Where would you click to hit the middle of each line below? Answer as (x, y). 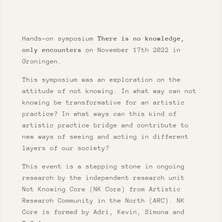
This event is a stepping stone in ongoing (103, 166)
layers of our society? (66, 148)
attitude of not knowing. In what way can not (109, 91)
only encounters (52, 50)
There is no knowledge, (141, 38)
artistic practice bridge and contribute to (105, 125)
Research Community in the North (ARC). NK (103, 200)
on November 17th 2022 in (131, 50)
